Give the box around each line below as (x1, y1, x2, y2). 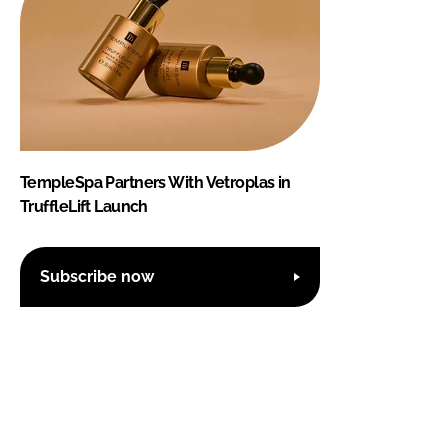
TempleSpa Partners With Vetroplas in (20, 172, 291, 192)
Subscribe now (40, 267, 154, 287)
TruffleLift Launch (20, 196, 148, 216)
